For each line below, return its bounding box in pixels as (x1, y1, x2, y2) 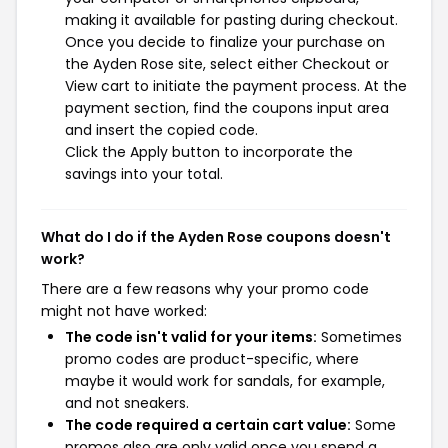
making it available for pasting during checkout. (65, 10, 398, 30)
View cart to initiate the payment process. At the (65, 76, 407, 96)
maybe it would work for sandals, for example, (65, 371, 385, 391)
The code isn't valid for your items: (65, 327, 317, 347)
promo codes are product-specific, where (65, 349, 359, 369)
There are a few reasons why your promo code (41, 279, 369, 299)
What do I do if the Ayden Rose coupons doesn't (41, 227, 391, 247)
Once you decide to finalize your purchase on (65, 32, 385, 52)
